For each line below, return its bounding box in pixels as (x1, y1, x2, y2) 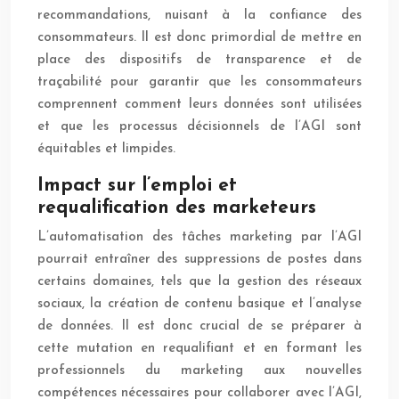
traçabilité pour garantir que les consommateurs (37, 76, 362, 90)
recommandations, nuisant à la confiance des (37, 9, 362, 23)
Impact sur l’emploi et (37, 176, 237, 196)
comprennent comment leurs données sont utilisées (37, 98, 362, 112)
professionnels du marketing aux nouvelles (37, 364, 362, 379)
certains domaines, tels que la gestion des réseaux (37, 275, 362, 289)
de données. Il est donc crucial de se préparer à (37, 320, 362, 334)
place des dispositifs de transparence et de (37, 53, 362, 68)
